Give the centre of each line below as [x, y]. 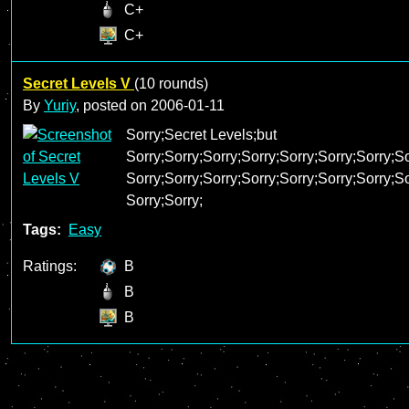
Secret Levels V [79, 84]
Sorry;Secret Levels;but [201, 135]
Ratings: [50, 266]
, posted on [113, 105]
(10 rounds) [171, 84]
